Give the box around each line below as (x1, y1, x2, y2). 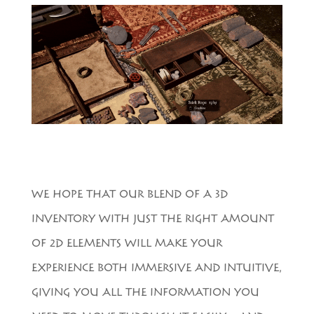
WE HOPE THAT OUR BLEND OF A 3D (31, 188, 228, 203)
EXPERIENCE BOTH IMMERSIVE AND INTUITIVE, (31, 261, 282, 277)
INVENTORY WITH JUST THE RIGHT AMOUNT (31, 212, 274, 228)
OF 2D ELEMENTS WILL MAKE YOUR (31, 237, 222, 252)
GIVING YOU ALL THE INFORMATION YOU (31, 286, 259, 301)
